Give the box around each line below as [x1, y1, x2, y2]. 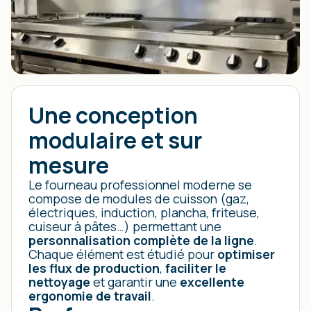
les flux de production [28, 260, 160, 276]
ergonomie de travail [28, 287, 151, 304]
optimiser [217, 246, 275, 262]
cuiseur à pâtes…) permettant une [28, 218, 221, 235]
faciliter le [165, 260, 226, 276]
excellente [180, 274, 244, 290]
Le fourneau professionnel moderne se [28, 176, 252, 193]
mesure [28, 150, 109, 180]
